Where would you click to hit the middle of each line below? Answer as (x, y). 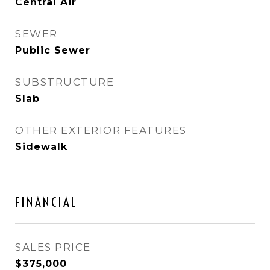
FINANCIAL (46, 202)
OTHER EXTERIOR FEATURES (101, 130)
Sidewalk (41, 147)
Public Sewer (53, 50)
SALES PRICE (53, 247)
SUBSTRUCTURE (64, 82)
